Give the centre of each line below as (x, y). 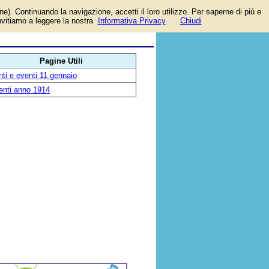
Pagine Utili (61, 61)
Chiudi (191, 21)
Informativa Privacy (131, 21)
